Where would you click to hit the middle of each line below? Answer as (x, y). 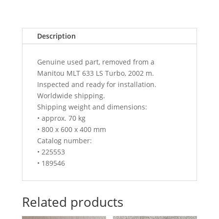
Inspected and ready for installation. (97, 84)
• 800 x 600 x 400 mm (71, 129)
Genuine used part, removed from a (96, 62)
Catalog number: (64, 140)
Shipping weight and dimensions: (92, 107)
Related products (72, 202)
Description (56, 36)
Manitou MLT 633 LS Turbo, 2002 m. (95, 73)
